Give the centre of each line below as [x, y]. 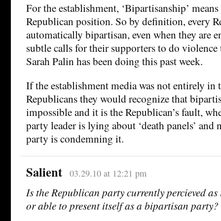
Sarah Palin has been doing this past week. [114, 61]
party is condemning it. [75, 139]
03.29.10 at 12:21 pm [108, 173]
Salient [44, 172]
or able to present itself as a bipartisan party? [122, 206]
